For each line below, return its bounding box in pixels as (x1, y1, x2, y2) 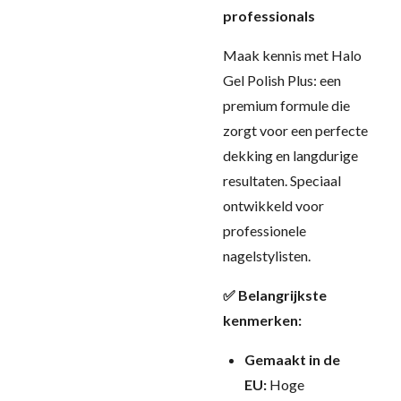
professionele (223, 222, 306, 239)
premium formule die (223, 97, 350, 114)
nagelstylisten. (223, 247, 311, 264)
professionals (223, 7, 315, 24)
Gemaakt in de (244, 351, 340, 368)
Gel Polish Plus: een (223, 72, 341, 89)
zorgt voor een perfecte (223, 122, 368, 139)
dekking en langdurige (223, 147, 358, 164)
